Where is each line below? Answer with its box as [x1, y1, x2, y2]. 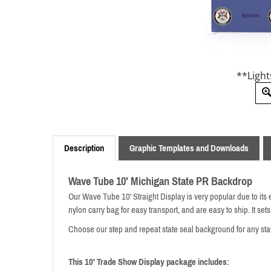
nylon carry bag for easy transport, [68, 201, 180, 218]
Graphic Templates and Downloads [129, 139, 249, 157]
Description [64, 139, 104, 157]
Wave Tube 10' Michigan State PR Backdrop [68, 171, 252, 192]
